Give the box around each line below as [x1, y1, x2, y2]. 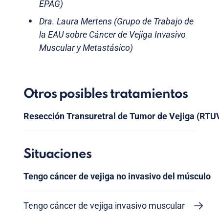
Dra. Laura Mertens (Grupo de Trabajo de [39, 16, 194, 27]
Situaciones [23, 148, 91, 161]
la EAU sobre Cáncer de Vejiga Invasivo [39, 29, 186, 40]
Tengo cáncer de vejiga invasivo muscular [23, 200, 185, 211]
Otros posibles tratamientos [23, 88, 188, 101]
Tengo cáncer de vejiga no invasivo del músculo [23, 171, 211, 182]
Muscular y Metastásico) [39, 43, 133, 53]
